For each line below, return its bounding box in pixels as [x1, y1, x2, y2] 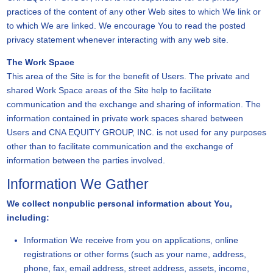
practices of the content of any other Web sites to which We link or [6, 7, 261, 16]
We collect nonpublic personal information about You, [6, 199, 232, 208]
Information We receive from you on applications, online [23, 235, 238, 245]
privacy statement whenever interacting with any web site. [6, 35, 229, 44]
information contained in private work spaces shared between [6, 113, 243, 123]
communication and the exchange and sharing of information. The [6, 99, 261, 109]
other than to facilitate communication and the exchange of [6, 141, 233, 151]
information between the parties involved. [6, 155, 165, 165]
